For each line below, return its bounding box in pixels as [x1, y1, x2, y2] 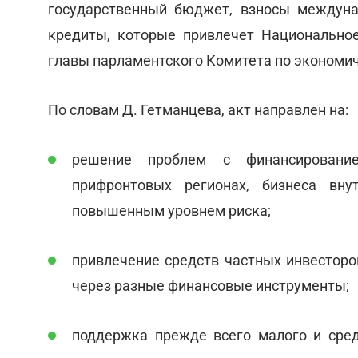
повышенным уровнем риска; [72, 202, 271, 219]
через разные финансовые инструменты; [72, 277, 349, 294]
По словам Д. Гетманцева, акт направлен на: [48, 101, 348, 118]
